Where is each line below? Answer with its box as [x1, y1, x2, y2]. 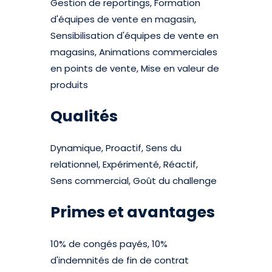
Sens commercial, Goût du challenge [50, 174, 217, 187]
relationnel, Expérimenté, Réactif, [50, 158, 199, 171]
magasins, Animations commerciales [50, 46, 218, 58]
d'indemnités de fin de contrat [50, 254, 189, 267]
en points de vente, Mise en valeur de [50, 62, 220, 75]
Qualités [50, 106, 118, 127]
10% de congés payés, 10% [50, 237, 168, 250]
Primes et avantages [50, 202, 216, 223]
